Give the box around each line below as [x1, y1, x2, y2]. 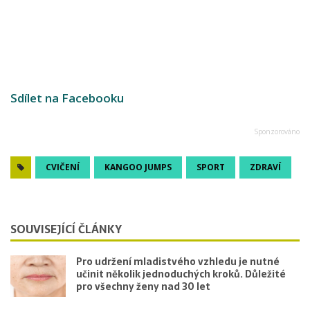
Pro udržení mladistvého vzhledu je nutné [76, 253, 280, 269]
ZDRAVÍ [250, 161, 281, 173]
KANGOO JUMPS [104, 161, 172, 173]
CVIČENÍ [46, 161, 80, 173]
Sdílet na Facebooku [10, 89, 124, 106]
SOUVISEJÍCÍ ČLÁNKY [10, 219, 122, 238]
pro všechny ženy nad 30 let [76, 278, 210, 294]
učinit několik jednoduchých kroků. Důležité [76, 266, 286, 282]
